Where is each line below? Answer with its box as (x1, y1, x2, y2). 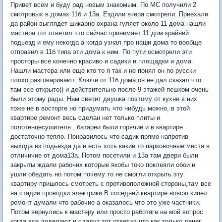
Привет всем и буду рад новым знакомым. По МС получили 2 (10, 1, 196, 9)
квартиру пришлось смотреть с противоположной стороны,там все (10, 180, 211, 188)
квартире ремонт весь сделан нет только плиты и (10, 114, 160, 122)
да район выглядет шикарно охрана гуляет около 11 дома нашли (10, 20, 206, 28)
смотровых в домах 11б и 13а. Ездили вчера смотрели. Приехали (10, 10, 208, 18)
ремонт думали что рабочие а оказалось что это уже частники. (10, 199, 201, 207)
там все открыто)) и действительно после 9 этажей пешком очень (10, 86, 209, 94)
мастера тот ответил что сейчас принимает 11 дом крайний (10, 29, 189, 37)
